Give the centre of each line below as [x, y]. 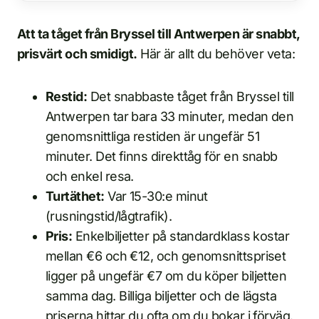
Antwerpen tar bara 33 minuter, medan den [170, 117]
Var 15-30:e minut [156, 197]
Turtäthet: [75, 197]
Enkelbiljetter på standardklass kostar [181, 236]
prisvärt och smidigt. [77, 54]
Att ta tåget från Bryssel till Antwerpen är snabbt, [158, 34]
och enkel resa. [90, 177]
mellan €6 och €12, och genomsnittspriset [166, 256]
